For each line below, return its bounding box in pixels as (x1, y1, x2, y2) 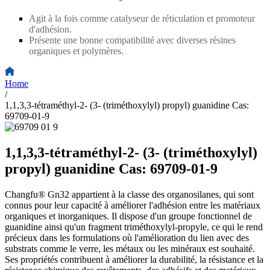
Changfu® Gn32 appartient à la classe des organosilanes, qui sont (5, 189, 254, 200)
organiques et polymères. (29, 46, 124, 57)
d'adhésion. (29, 24, 72, 35)
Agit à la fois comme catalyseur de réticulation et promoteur (29, 13, 255, 24)
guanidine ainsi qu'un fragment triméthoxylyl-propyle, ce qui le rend (5, 222, 263, 233)
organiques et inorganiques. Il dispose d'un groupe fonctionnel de (5, 211, 252, 222)
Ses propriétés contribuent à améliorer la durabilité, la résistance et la (5, 254, 263, 265)
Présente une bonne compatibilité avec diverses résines (29, 35, 236, 46)
